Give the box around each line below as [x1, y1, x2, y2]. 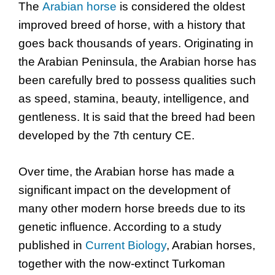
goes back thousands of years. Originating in [18, 37, 254, 50]
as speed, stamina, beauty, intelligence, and [18, 92, 249, 106]
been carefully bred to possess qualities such [18, 74, 256, 87]
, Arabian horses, [166, 238, 255, 252]
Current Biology [85, 238, 166, 252]
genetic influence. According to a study [18, 220, 222, 233]
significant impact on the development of [18, 183, 230, 196]
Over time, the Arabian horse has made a [18, 165, 234, 178]
